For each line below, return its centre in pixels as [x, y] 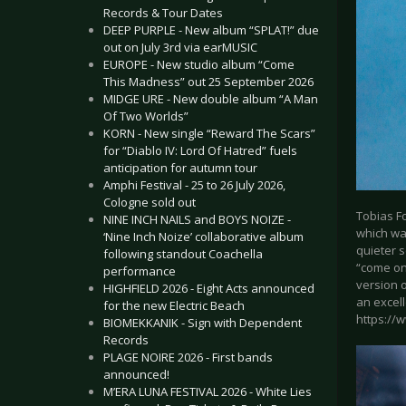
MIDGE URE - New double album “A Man [211, 99]
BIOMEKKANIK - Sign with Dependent [203, 323]
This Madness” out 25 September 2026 [208, 82]
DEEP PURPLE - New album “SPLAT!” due [211, 30]
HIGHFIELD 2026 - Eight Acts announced [209, 288]
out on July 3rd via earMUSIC [180, 47]
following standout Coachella [183, 254]
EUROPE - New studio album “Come [199, 64]
